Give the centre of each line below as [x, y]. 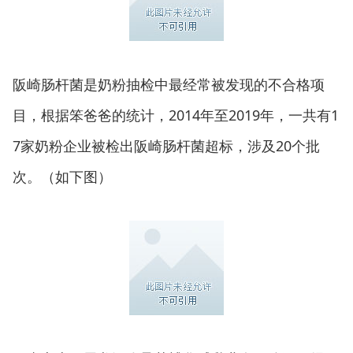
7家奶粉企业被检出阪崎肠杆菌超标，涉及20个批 [166, 145]
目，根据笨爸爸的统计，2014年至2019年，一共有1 [176, 115]
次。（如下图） [62, 176]
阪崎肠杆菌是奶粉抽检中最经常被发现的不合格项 [169, 84]
